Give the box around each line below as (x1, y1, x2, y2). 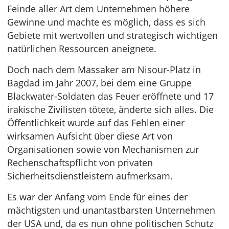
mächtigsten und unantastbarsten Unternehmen (7, 204, 215, 217)
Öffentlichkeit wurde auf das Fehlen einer (7, 117, 185, 129)
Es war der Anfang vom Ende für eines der (7, 191, 188, 203)
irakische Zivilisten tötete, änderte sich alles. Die (7, 103, 214, 116)
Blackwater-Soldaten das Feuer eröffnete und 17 (7, 90, 214, 103)
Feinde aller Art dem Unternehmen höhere (7, 3, 190, 15)
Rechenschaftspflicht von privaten (7, 156, 153, 169)
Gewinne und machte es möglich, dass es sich (7, 16, 205, 29)
